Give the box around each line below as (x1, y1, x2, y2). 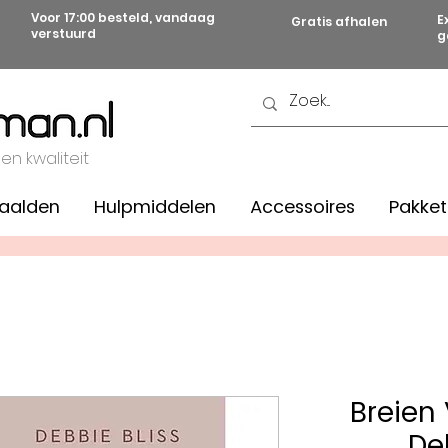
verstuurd (31, 25, 102, 42)
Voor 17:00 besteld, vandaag (31, 9, 215, 26)
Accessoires (250, 194, 355, 220)
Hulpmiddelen (94, 194, 216, 220)
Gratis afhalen (291, 13, 387, 30)
